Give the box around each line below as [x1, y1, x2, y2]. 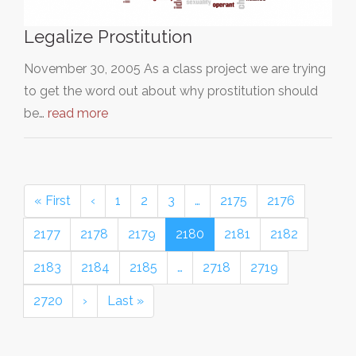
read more [48, 105, 108, 121]
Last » [107, 292, 144, 308]
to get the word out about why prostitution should [24, 83, 318, 99]
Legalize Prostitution [24, 25, 192, 47]
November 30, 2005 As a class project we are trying [24, 60, 326, 76]
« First [34, 192, 71, 208]
